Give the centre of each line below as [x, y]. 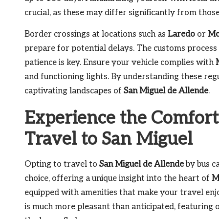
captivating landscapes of [74, 91]
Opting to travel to [62, 164]
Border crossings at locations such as [96, 34]
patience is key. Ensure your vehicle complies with [120, 62]
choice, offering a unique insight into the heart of [118, 178]
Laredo [181, 34]
